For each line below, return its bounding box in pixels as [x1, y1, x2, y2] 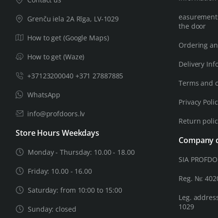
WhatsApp [27, 90, 61, 99]
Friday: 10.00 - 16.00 [28, 166, 92, 176]
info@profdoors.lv [27, 109, 85, 118]
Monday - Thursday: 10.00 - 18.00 [28, 147, 135, 157]
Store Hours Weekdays [16, 127, 99, 138]
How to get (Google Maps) [27, 33, 109, 42]
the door [179, 21, 206, 31]
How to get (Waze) [27, 52, 85, 61]
